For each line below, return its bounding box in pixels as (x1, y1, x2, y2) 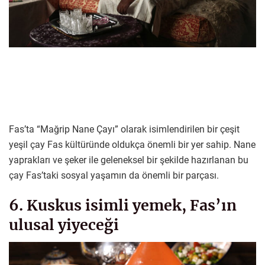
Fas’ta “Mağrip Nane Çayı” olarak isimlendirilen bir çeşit (9, 124, 240, 135)
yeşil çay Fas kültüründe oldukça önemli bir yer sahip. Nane (9, 139, 256, 151)
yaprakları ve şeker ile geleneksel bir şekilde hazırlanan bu (9, 154, 248, 166)
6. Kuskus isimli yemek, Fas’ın (9, 195, 237, 215)
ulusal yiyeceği (9, 215, 119, 234)
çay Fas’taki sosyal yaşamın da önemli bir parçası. (9, 170, 219, 182)
